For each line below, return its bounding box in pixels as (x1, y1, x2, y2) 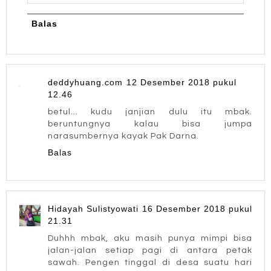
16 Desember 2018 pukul (142, 203, 252, 214)
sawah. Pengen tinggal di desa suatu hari (48, 257, 252, 267)
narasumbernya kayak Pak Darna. (48, 131, 199, 141)
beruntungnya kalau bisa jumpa (48, 119, 252, 129)
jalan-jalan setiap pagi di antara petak (48, 245, 252, 255)
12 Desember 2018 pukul (126, 77, 237, 88)
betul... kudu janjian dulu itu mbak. (48, 107, 252, 117)
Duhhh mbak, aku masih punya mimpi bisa (48, 233, 252, 243)
